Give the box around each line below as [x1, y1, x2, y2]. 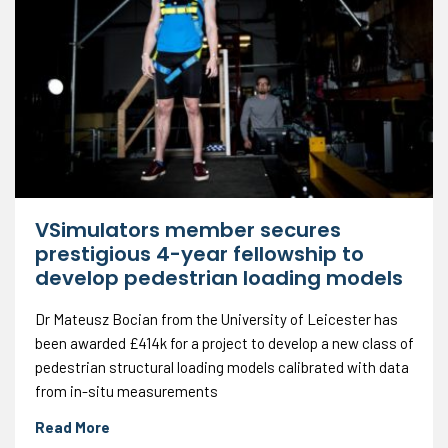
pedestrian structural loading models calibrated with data [35, 358, 409, 377]
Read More [35, 418, 110, 437]
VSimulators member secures [35, 216, 341, 245]
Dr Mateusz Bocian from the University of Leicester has [35, 310, 398, 329]
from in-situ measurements [35, 382, 218, 401]
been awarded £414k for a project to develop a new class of [35, 334, 414, 353]
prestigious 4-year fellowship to [35, 240, 364, 269]
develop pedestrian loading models [35, 264, 403, 293]
